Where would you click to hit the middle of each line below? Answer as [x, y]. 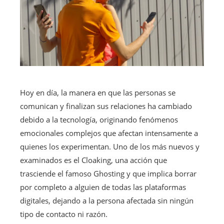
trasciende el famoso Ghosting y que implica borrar [108, 173]
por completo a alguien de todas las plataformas [103, 187]
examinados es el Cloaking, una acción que [93, 160]
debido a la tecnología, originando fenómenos [99, 119]
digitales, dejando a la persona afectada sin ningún [107, 200]
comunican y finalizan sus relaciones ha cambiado [106, 106]
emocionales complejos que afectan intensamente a [109, 133]
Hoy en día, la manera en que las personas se [98, 92]
